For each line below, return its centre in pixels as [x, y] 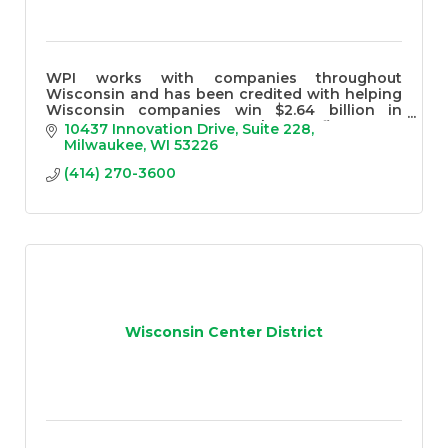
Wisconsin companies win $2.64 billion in [224, 110]
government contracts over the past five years [218, 126]
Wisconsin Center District [224, 332]
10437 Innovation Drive [149, 128]
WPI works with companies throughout [224, 78]
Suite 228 [276, 128]
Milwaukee [103, 144]
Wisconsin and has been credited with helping [224, 94]
